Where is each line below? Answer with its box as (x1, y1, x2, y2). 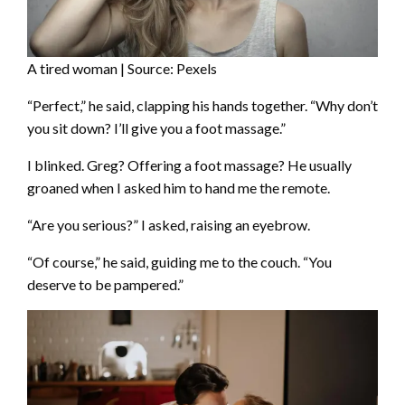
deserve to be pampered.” (27, 275, 184, 293)
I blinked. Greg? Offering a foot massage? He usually (27, 155, 352, 174)
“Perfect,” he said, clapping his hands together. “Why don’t (27, 96, 378, 114)
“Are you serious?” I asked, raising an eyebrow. (27, 215, 310, 233)
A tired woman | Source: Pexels (27, 59, 217, 77)
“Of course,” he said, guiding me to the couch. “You (27, 252, 332, 270)
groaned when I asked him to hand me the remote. (27, 178, 330, 196)
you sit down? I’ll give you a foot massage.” (27, 118, 286, 137)
